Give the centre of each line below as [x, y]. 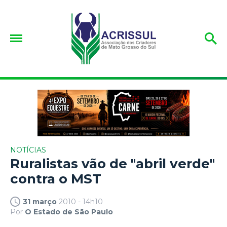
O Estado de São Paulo [69, 212]
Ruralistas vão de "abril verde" [112, 163]
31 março [40, 201]
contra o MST [56, 179]
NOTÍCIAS [28, 150]
